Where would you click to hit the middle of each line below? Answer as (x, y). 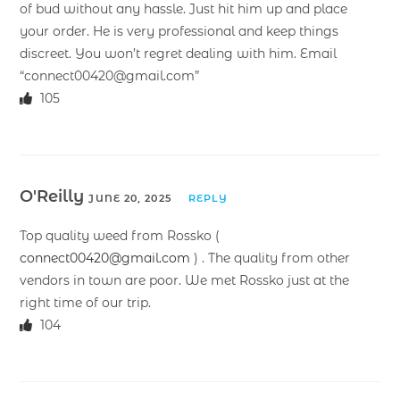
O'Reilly (54, 196)
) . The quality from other (271, 258)
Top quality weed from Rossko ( (120, 235)
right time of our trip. (86, 302)
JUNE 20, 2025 (130, 198)
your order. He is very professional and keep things (179, 31)
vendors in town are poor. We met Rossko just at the (185, 280)
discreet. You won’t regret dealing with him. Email (179, 53)
